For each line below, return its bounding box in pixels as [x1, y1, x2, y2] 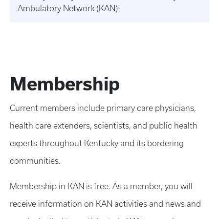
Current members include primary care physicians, [10, 104, 196, 112]
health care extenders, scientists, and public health [10, 121, 197, 130]
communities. [10, 156, 61, 165]
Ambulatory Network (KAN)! [18, 4, 120, 13]
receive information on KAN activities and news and [10, 199, 201, 208]
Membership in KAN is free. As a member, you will [10, 182, 193, 191]
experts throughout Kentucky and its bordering [10, 139, 184, 148]
